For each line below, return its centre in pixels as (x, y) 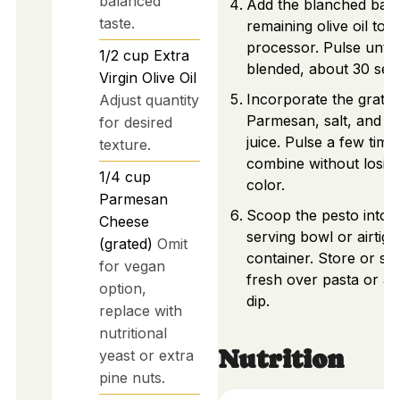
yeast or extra (146, 355)
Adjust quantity (149, 100)
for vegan (132, 266)
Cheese (124, 221)
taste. (117, 23)
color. (265, 185)
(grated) (125, 243)
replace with (140, 310)
